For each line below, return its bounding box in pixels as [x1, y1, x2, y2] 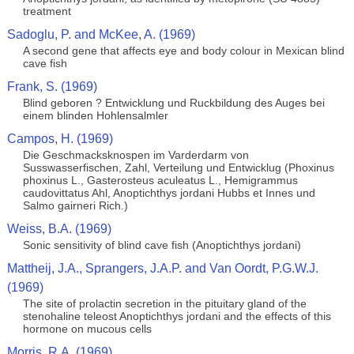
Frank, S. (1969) [6, 80, 97, 93]
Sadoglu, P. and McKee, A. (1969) [6, 28, 195, 41]
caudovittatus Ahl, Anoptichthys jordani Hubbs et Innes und [22, 186, 315, 199]
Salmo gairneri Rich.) [22, 199, 128, 212]
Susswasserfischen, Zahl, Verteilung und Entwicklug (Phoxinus [22, 161, 334, 174]
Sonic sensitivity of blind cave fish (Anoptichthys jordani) [22, 239, 301, 251]
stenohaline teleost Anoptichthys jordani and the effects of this [22, 310, 331, 322]
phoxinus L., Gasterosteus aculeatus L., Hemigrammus [22, 174, 298, 186]
